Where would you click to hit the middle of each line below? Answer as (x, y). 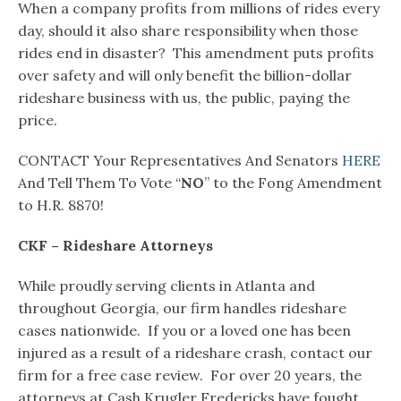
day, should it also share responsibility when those (188, 31)
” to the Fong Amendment (293, 183)
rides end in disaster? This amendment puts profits (196, 53)
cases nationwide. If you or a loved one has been (184, 331)
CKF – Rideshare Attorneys (115, 246)
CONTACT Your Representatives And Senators (180, 161)
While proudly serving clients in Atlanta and (166, 286)
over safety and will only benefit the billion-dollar (185, 76)
